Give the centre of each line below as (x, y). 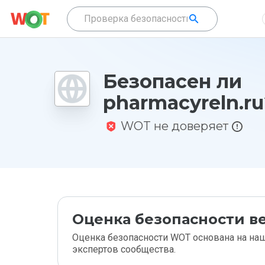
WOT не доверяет (174, 126)
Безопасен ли (172, 81)
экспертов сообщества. (124, 249)
